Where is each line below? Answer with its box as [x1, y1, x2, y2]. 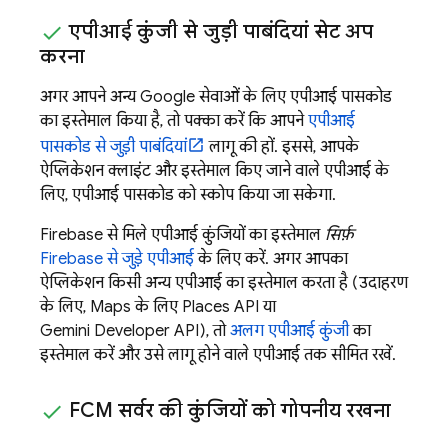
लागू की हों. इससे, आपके [205, 137, 359, 158]
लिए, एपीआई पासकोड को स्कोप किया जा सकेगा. [40, 185, 336, 206]
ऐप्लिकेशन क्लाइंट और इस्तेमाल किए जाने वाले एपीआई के [40, 161, 389, 182]
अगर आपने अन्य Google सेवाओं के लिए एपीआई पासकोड [40, 87, 392, 108]
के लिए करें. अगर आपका [194, 249, 348, 270]
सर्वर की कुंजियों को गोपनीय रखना [113, 398, 391, 424]
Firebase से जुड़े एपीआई [40, 249, 194, 270]
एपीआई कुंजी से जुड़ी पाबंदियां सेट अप [64, 19, 373, 45]
